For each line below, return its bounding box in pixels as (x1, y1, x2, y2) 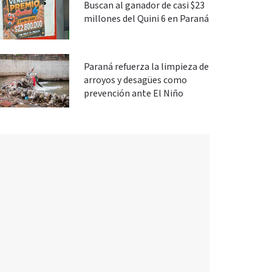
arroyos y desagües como (83, 74, 187, 87)
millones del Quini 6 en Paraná (83, 13, 209, 25)
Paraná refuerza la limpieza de (83, 61, 209, 73)
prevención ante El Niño (83, 87, 183, 100)
